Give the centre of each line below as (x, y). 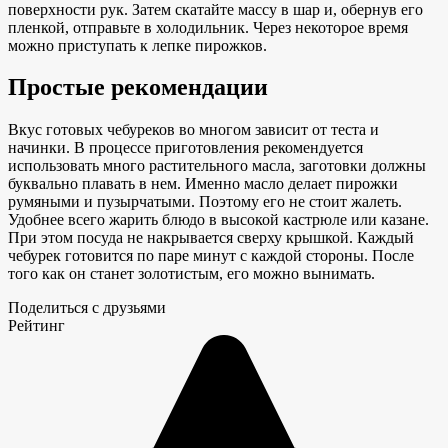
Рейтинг (36, 326)
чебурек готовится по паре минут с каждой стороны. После (211, 256)
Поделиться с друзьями (87, 308)
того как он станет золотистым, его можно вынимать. (191, 274)
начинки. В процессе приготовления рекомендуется (185, 148)
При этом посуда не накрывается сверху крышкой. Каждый (211, 238)
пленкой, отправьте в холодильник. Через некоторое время (208, 27)
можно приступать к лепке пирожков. (137, 45)
